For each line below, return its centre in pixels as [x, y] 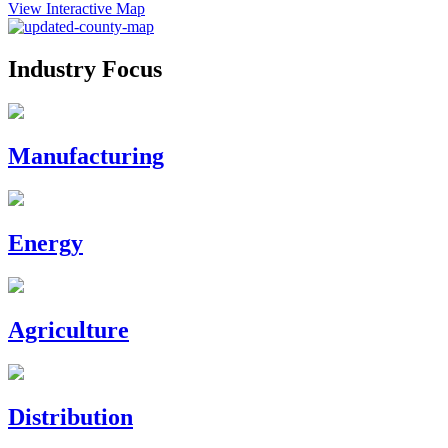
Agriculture [68, 329]
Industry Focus [85, 69]
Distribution [70, 416]
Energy [45, 242]
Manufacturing [86, 156]
